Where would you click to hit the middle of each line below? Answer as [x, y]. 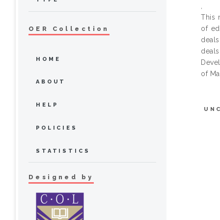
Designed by [61, 177]
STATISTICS [63, 151]
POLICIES [57, 128]
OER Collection [69, 28]
